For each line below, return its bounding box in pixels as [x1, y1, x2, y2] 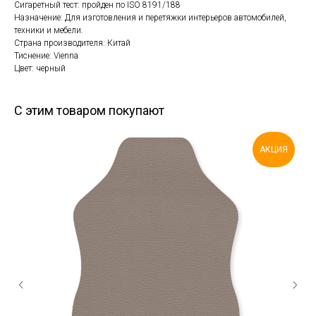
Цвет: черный [14, 63, 66, 74]
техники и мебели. [14, 25, 83, 36]
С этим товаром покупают [14, 103, 164, 119]
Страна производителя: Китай [14, 38, 130, 49]
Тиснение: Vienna [14, 51, 78, 61]
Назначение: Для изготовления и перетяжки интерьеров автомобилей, [14, 13, 286, 23]
